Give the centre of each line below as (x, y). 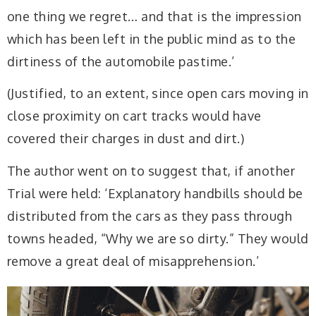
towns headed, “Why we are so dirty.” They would (158, 238)
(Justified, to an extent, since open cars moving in (158, 93)
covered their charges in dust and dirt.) (127, 139)
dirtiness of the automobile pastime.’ (121, 61)
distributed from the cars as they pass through (150, 215)
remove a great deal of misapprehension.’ (133, 261)
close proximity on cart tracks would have (134, 116)
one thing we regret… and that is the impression (154, 16)
